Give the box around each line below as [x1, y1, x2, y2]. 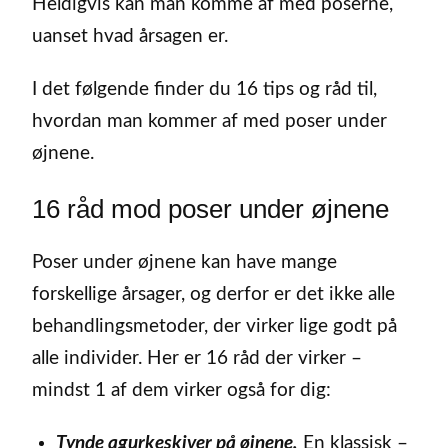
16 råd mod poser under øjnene [32, 193, 389, 224]
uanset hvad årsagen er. [32, 27, 228, 47]
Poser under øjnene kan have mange [32, 252, 337, 272]
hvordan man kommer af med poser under [32, 112, 387, 132]
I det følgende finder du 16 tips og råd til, [32, 80, 377, 100]
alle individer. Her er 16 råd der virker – [32, 348, 362, 368]
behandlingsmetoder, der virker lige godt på [32, 316, 397, 336]
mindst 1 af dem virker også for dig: [32, 380, 331, 400]
